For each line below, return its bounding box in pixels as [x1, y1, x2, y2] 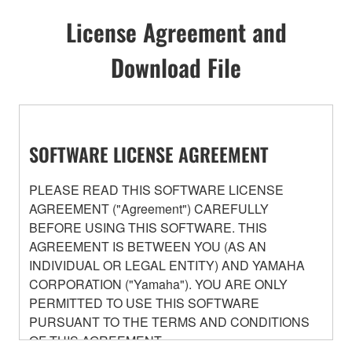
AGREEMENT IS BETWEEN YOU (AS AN [29, 236, 266, 255]
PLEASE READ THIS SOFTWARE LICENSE [29, 180, 284, 199]
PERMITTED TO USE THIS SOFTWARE [29, 293, 259, 312]
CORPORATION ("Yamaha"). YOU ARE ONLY [29, 274, 288, 293]
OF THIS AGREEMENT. [29, 331, 163, 350]
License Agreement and [65, 13, 287, 49]
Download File [111, 49, 241, 85]
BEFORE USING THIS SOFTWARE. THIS [29, 218, 267, 236]
